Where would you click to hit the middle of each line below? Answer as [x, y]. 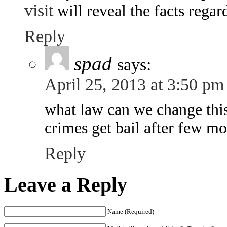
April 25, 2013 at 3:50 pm [134, 85]
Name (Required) [131, 211]
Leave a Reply [66, 184]
